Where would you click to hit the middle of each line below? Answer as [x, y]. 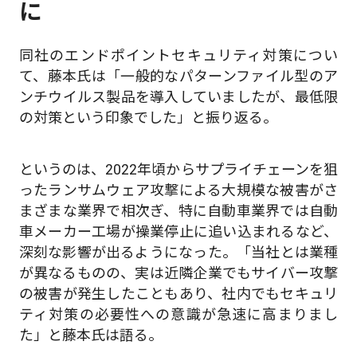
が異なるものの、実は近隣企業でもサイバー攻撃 [178, 273]
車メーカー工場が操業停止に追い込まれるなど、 [178, 232]
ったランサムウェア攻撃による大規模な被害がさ [178, 190]
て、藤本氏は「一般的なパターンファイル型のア [178, 76]
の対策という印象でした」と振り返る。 [148, 117]
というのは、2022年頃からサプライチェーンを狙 [178, 170]
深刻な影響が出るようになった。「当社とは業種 [178, 253]
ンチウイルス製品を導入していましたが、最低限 [178, 96]
